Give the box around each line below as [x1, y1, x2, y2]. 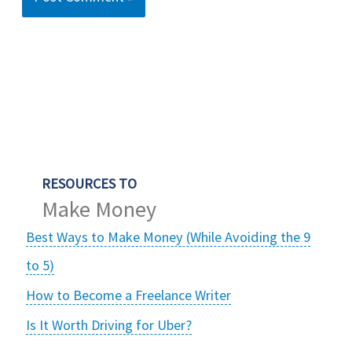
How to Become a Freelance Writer [26, 285, 232, 304]
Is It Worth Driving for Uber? [26, 315, 192, 334]
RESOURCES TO [42, 174, 137, 192]
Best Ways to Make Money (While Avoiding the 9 [26, 227, 311, 246]
